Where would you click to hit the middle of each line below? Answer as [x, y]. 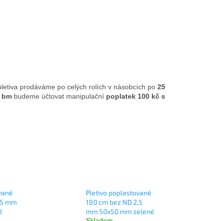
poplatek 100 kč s [136, 96]
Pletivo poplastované [118, 193]
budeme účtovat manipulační [59, 96]
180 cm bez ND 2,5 [114, 202]
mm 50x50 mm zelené [120, 212]
